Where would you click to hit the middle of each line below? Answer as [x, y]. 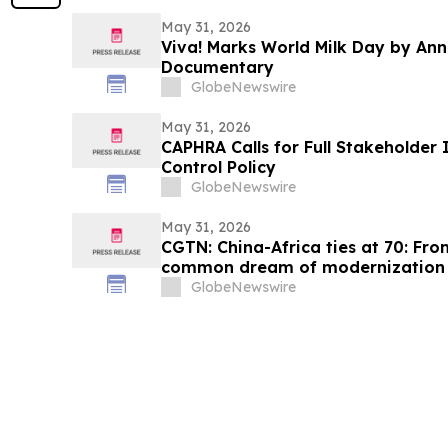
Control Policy [218, 167]
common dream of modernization [302, 267]
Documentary [217, 67]
